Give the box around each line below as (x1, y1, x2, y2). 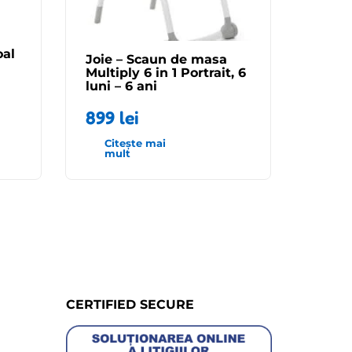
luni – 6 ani (86, 78, 157, 93)
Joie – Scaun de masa (86, 51, 227, 67)
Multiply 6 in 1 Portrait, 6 (86, 64, 246, 80)
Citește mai (104, 136, 166, 149)
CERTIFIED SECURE (65, 296, 194, 312)
